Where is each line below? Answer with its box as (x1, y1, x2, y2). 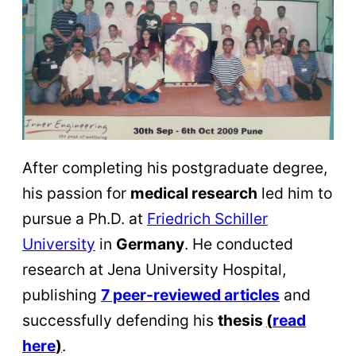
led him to (257, 183, 332, 203)
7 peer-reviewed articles (101, 284, 280, 304)
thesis (218, 310, 266, 330)
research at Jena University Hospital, (22, 259, 286, 279)
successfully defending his (22, 310, 218, 330)
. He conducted (184, 234, 293, 253)
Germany (116, 234, 184, 253)
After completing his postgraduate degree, (22, 157, 327, 177)
